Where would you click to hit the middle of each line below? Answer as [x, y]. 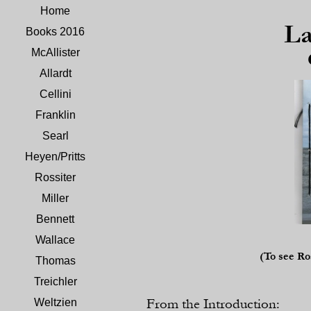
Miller [55, 198]
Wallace [55, 240]
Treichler [55, 281]
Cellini [55, 94]
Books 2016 [55, 32]
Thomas [55, 261]
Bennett [55, 219]
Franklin [55, 115]
